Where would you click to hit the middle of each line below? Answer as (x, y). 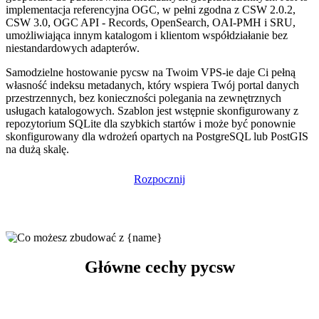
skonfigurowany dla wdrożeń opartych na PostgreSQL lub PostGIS (157, 136)
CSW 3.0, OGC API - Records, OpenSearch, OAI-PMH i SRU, (151, 22)
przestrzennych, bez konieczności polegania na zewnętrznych (143, 98)
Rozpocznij (159, 179)
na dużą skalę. (37, 149)
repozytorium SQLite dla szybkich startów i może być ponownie (151, 123)
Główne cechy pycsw (159, 267)
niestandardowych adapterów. (73, 48)
